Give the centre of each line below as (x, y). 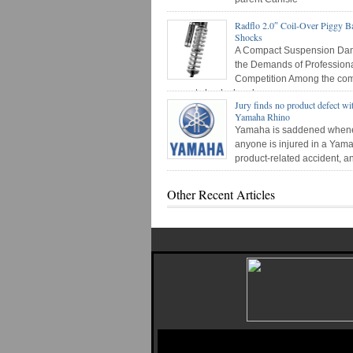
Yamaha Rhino (262, 117)
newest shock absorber (217, 93)
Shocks (249, 37)
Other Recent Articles (221, 194)
